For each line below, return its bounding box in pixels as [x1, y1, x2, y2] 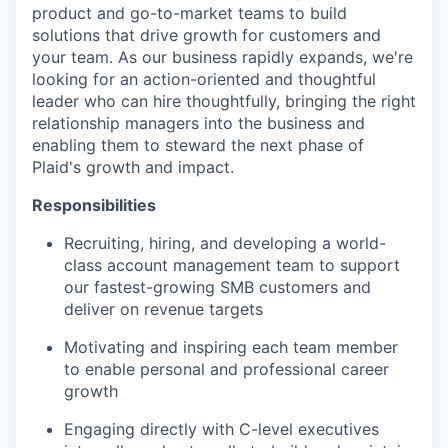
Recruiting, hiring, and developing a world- [64, 233, 386, 253]
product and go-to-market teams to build [32, 3, 347, 23]
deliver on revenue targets [64, 299, 263, 319]
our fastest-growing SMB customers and [64, 277, 371, 297]
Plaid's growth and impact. [32, 157, 234, 177]
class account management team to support [64, 255, 400, 275]
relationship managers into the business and [32, 113, 365, 133]
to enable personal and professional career [64, 359, 389, 379]
